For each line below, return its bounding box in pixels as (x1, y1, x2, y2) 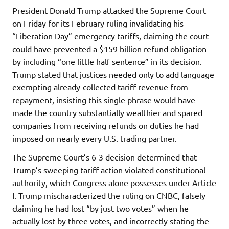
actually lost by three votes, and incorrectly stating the (12, 216, 209, 226)
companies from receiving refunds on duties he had (12, 120, 199, 131)
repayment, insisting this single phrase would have (12, 95, 195, 105)
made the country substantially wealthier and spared (12, 107, 202, 118)
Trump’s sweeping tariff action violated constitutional (12, 165, 205, 175)
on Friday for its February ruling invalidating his (12, 18, 184, 29)
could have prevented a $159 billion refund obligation (12, 43, 207, 54)
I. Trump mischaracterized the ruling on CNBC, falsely (12, 190, 205, 201)
